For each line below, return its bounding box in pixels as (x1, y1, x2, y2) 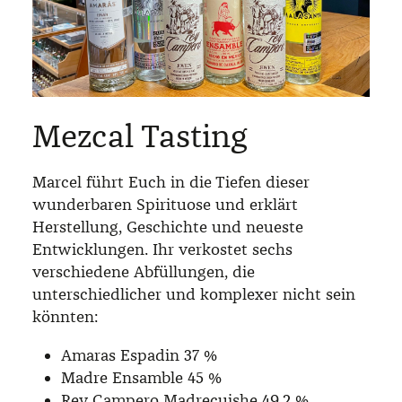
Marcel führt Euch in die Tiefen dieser (32, 172, 310, 193)
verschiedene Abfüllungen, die (32, 262, 255, 283)
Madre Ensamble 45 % (61, 368, 222, 389)
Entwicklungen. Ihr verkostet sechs (32, 240, 293, 260)
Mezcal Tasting (32, 116, 248, 157)
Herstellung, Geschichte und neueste (32, 217, 303, 238)
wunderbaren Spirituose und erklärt (32, 195, 298, 215)
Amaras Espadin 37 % (61, 345, 217, 366)
